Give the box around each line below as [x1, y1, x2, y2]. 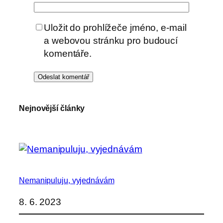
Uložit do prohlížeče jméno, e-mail [44, 22, 187, 33]
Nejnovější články [19, 103, 85, 112]
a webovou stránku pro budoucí [44, 35, 178, 46]
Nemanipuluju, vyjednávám [19, 176, 114, 185]
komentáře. [44, 48, 92, 59]
